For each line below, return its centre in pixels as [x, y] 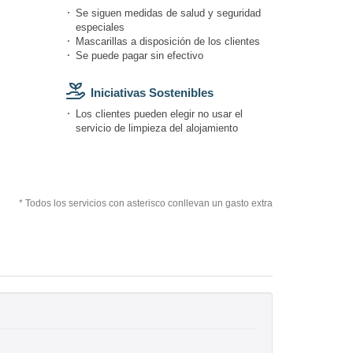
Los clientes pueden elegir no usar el [159, 113]
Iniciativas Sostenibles [152, 92]
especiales [100, 27]
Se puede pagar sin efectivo [139, 55]
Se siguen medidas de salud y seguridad [168, 13]
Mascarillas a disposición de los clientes [167, 41]
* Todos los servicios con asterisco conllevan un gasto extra [146, 203]
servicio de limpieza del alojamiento [156, 128]
